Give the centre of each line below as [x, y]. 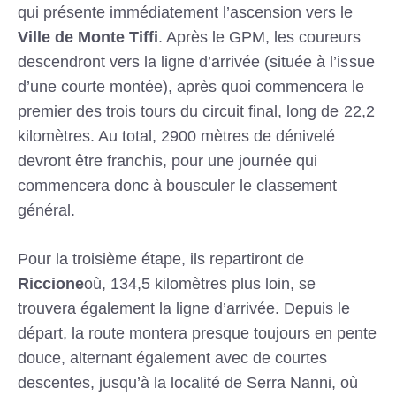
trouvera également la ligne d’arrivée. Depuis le [184, 309]
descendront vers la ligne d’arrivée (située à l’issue [196, 62]
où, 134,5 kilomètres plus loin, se [200, 284]
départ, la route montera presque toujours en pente [198, 334]
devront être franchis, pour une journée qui [168, 161]
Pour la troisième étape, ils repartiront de [161, 259]
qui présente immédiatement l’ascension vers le [186, 13]
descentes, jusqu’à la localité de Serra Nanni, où [188, 383]
